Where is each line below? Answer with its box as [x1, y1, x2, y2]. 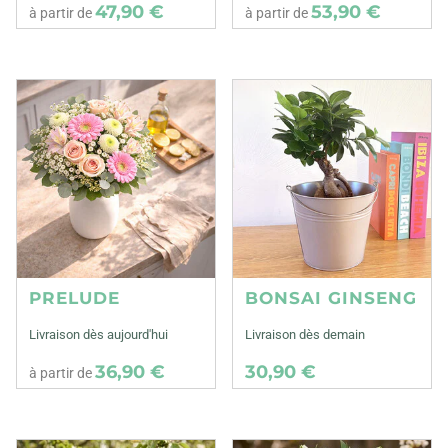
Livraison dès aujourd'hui [29, 327, 168, 343]
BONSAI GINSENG [245, 288, 418, 309]
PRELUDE [29, 288, 120, 309]
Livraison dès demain [245, 327, 366, 343]
